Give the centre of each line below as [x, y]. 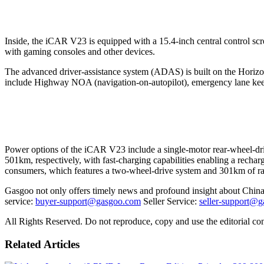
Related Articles [42, 244]
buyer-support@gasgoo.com [88, 201]
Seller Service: [170, 201]
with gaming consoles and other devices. [80, 51]
